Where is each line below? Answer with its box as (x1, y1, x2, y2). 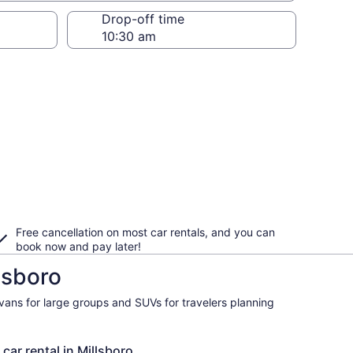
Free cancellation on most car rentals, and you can (16, 225, 275, 239)
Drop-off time (102, 11, 184, 27)
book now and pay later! (16, 240, 141, 253)
